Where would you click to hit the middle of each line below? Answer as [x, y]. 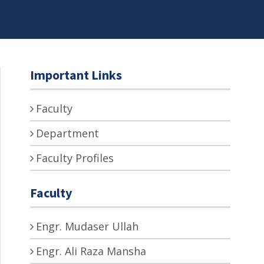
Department [67, 133]
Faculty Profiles [75, 158]
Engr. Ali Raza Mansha [91, 251]
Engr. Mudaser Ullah [87, 227]
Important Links [76, 75]
